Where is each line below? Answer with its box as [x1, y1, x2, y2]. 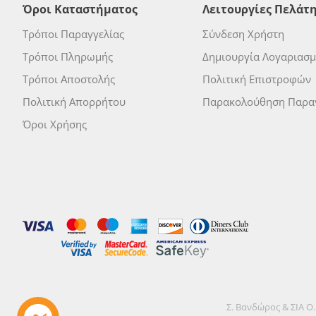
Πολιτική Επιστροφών [202, 72, 311, 86]
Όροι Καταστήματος [23, 1, 138, 17]
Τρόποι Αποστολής [23, 72, 115, 86]
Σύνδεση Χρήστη [202, 27, 284, 41]
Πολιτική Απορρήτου [23, 95, 126, 109]
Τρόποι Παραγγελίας [23, 27, 124, 41]
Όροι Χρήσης [23, 117, 87, 131]
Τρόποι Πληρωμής [23, 49, 113, 63]
